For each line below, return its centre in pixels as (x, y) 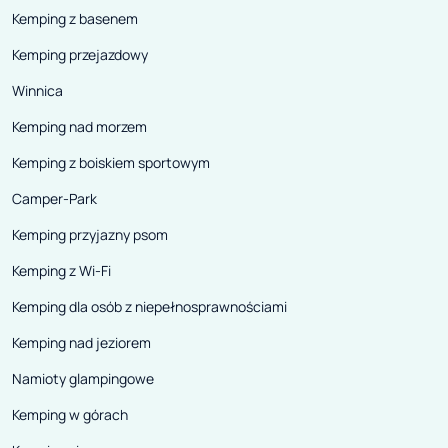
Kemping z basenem (75, 19)
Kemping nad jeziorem (81, 343)
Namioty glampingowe (83, 379)
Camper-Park (54, 199)
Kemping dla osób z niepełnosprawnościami (149, 307)
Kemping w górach (70, 415)
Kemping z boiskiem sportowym (111, 163)
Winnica (37, 91)
